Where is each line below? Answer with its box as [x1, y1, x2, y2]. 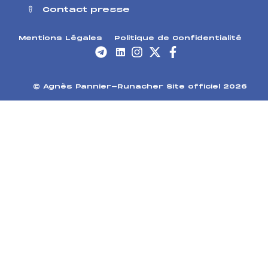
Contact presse [42, 5, 130, 15]
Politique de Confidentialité [114, 35, 242, 42]
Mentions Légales [19, 35, 103, 42]
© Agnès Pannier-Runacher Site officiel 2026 [33, 83, 247, 91]
